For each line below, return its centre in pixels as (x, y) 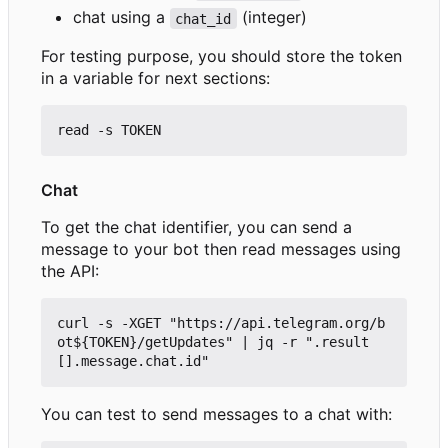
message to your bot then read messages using (221, 249)
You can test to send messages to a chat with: (216, 414)
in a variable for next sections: (155, 78)
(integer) (271, 17)
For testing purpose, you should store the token (221, 56)
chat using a (121, 17)
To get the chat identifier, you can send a (196, 227)
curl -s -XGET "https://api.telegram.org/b (221, 323)
